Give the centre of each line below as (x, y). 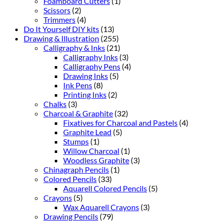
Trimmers (59, 19)
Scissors (57, 10)
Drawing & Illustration (61, 38)
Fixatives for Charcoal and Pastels (120, 122)
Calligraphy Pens (92, 66)
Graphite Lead (87, 132)
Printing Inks (85, 94)
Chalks (55, 104)
